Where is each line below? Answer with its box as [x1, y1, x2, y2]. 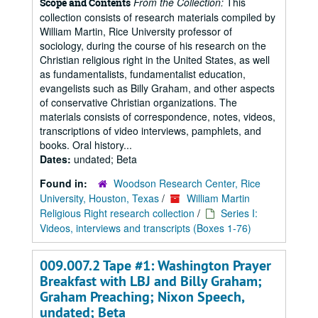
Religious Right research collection [40, 206, 194, 220]
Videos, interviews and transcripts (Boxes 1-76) [40, 221, 251, 235]
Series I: [221, 206, 258, 220]
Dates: [40, 152, 74, 166]
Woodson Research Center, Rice [114, 176, 261, 190]
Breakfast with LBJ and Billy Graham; [40, 272, 262, 290]
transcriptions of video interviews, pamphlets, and [40, 124, 261, 138]
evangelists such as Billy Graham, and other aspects [40, 81, 275, 95]
